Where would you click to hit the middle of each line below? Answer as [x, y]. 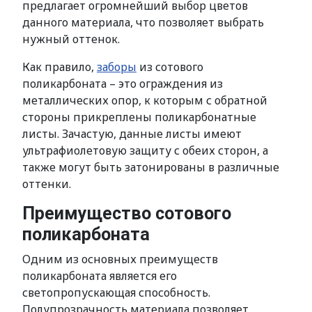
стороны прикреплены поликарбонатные [139, 117]
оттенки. [47, 184]
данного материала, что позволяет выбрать [143, 22]
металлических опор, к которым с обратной [145, 100]
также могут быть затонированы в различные [151, 167]
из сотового [170, 67]
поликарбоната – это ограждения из [123, 84]
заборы [117, 67]
